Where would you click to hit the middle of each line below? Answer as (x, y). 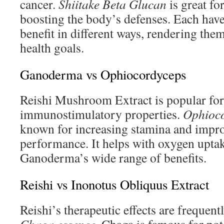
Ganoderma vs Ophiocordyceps (103, 74)
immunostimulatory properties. (101, 114)
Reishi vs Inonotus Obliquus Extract (114, 184)
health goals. (52, 47)
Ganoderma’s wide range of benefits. (113, 157)
